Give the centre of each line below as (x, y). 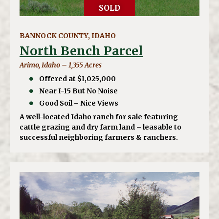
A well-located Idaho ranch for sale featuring (99, 117)
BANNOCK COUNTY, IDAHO (68, 35)
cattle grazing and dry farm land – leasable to (100, 127)
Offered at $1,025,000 (78, 78)
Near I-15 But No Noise (79, 91)
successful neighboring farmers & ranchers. (99, 137)
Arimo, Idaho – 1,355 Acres (61, 65)
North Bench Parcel (81, 51)
